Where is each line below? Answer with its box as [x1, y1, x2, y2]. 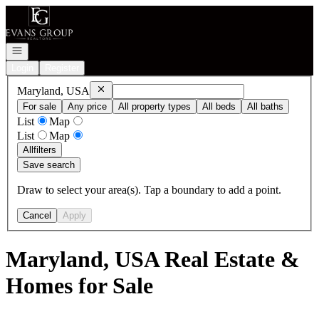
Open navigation [11, 44, 78, 55]
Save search [23, 159, 75, 170]
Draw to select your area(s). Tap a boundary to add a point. [17, 183, 281, 196]
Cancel [23, 209, 51, 221]
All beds [202, 100, 236, 112]
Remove [95, 82, 132, 93]
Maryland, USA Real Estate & [6, 246, 300, 273]
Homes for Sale [6, 273, 153, 299]
